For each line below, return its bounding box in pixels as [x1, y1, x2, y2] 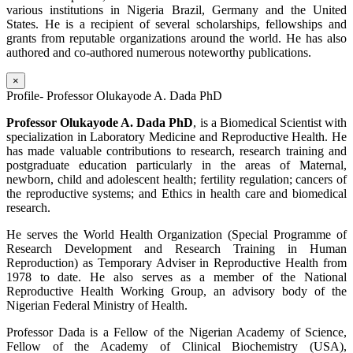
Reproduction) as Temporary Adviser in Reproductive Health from [6, 256, 347, 270]
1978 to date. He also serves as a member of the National [6, 270, 347, 284]
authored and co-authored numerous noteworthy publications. [6, 46, 311, 60]
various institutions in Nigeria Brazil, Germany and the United [6, 3, 347, 17]
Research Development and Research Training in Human [6, 242, 347, 256]
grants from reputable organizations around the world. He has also [6, 32, 347, 46]
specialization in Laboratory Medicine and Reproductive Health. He [6, 130, 347, 144]
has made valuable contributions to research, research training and [6, 144, 347, 158]
